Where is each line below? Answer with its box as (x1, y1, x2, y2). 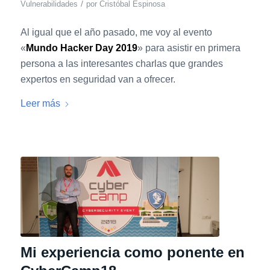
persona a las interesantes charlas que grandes (20, 58, 223, 69)
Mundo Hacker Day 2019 (25, 43, 137, 54)
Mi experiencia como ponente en (20, 244, 245, 261)
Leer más (20, 98, 60, 108)
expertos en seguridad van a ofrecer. (20, 74, 175, 85)
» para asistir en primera (137, 43, 240, 54)
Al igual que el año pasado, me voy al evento (20, 27, 212, 38)
